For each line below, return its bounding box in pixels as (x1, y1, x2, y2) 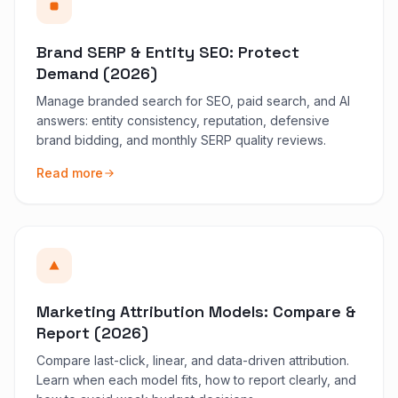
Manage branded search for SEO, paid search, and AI (36, 92, 350, 108)
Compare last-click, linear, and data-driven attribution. (36, 352, 349, 368)
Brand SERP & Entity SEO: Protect (36, 41, 299, 62)
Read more (36, 164, 103, 180)
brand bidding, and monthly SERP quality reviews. (36, 131, 326, 147)
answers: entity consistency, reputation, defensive (36, 112, 330, 128)
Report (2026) (36, 322, 148, 343)
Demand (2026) (36, 62, 157, 84)
